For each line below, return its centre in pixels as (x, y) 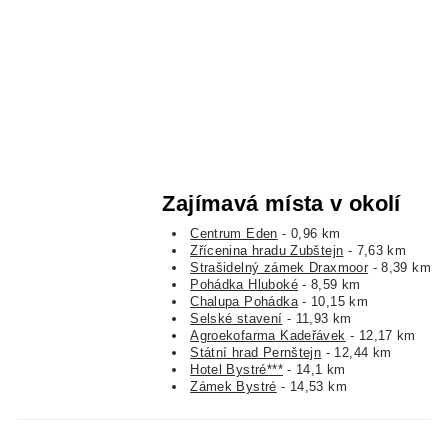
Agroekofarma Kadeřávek (268, 336)
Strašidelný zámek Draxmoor (279, 268)
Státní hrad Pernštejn (256, 353)
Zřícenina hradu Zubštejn (267, 251)
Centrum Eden (234, 234)
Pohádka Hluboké (244, 285)
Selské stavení (236, 319)
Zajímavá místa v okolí (281, 204)
